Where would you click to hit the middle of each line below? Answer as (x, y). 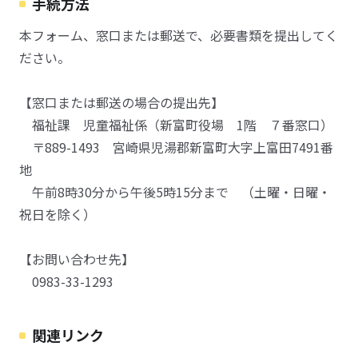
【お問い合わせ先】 (77, 259)
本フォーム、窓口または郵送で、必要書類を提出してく (179, 35)
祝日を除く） (58, 214)
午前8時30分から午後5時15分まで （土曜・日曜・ (175, 192)
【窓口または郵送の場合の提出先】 (121, 102)
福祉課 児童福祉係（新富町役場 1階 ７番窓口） (176, 125)
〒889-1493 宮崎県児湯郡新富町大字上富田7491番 (176, 147)
